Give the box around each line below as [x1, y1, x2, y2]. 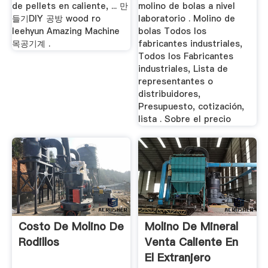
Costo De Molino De [18, 219, 124, 234]
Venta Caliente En [145, 234, 239, 250]
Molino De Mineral [145, 219, 239, 234]
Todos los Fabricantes [138, 50, 234, 63]
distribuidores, [138, 88, 201, 100]
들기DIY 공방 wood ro [11, 13, 100, 25]
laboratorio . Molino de [138, 13, 236, 25]
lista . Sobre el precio [138, 113, 232, 126]
